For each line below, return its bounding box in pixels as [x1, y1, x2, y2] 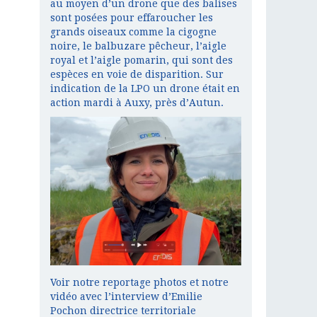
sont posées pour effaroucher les [50, 12, 213, 24]
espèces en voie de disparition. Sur [50, 69, 224, 81]
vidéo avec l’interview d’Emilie [50, 291, 202, 303]
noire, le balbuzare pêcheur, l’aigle [50, 40, 226, 52]
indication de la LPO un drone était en [50, 83, 240, 95]
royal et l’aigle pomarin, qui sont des [50, 54, 233, 67]
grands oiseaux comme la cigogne [50, 26, 217, 38]
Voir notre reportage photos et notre [50, 277, 229, 289]
